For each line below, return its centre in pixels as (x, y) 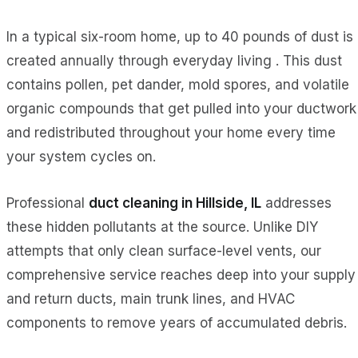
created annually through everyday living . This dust (174, 61)
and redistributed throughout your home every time (171, 133)
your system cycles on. (81, 157)
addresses (296, 203)
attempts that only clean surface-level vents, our (164, 251)
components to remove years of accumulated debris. (177, 323)
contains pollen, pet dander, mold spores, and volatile (178, 85)
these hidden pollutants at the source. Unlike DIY (162, 227)
